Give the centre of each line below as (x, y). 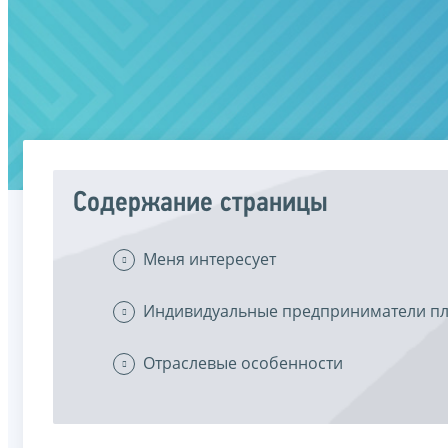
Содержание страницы (200, 203)
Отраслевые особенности (243, 363)
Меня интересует (209, 259)
